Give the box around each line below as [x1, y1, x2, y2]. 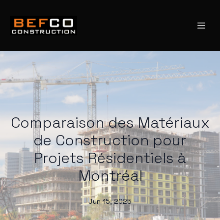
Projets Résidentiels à [34, 148, 186, 167]
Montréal [78, 166, 142, 185]
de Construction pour [33, 131, 187, 150]
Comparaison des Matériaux [10, 113, 210, 132]
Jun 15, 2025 [88, 197, 132, 206]
